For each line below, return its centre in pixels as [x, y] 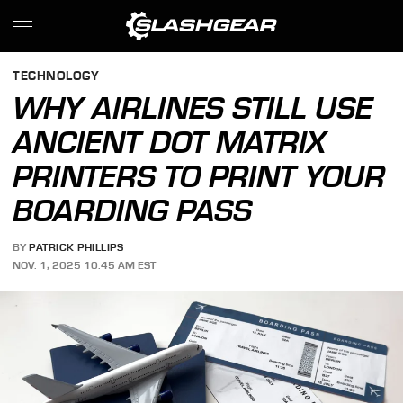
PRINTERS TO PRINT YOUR [199, 176]
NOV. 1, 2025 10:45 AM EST [85, 265]
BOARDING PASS [133, 210]
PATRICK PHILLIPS [76, 248]
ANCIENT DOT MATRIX [170, 142]
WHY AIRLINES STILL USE [193, 108]
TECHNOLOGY [56, 76]
